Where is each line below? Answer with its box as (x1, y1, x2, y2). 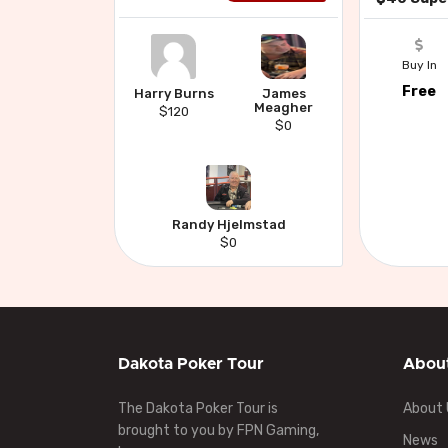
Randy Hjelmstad (171, 217, 286, 233)
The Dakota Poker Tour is (118, 400, 278, 418)
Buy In (401, 58, 437, 72)
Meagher (254, 100, 313, 116)
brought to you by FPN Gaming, (118, 422, 319, 440)
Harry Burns (133, 86, 214, 102)
